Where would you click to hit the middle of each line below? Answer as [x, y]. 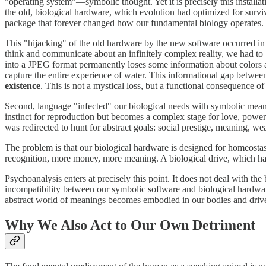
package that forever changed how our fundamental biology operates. [134, 23]
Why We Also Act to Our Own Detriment [130, 225]
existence [23, 86]
